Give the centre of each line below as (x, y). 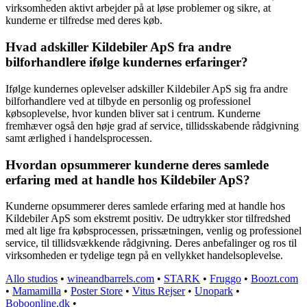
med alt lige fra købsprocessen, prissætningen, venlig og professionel (153, 231)
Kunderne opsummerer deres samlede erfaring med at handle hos (145, 206)
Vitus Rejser (159, 291)
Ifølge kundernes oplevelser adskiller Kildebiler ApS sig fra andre (147, 88)
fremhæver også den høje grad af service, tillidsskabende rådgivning (152, 125)
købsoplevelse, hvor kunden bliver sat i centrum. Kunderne (133, 113)
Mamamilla (37, 291)
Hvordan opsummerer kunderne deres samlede (137, 164)
